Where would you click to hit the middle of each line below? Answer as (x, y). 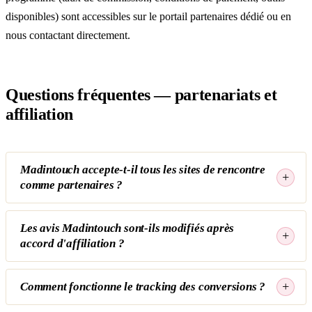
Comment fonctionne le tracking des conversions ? (143, 286)
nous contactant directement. (68, 36)
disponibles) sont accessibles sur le (83, 17)
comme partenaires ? (72, 185)
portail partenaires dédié (212, 17)
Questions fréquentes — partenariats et (141, 94)
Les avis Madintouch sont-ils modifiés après (127, 228)
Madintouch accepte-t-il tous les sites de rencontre (143, 169)
